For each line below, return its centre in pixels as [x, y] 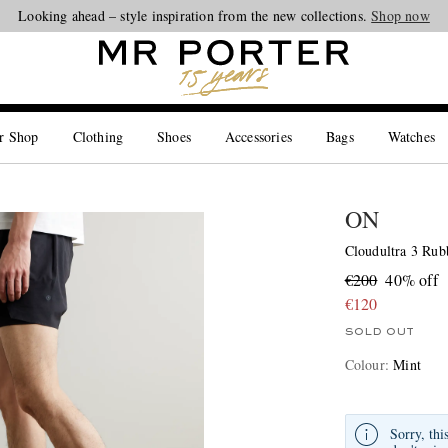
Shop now [400, 15]
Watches [411, 136]
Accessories [258, 136]
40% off [411, 279]
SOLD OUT [379, 332]
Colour [364, 364]
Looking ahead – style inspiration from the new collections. [195, 15]
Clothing [98, 136]
